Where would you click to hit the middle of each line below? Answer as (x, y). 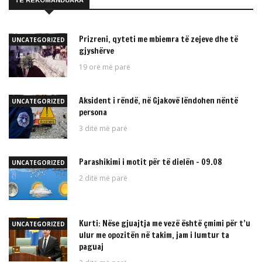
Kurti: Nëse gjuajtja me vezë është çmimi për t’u (165, 224)
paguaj (91, 247)
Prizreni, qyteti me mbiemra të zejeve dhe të (158, 39)
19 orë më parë (105, 67)
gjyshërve (96, 51)
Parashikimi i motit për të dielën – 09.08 (151, 162)
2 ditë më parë (103, 178)
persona (93, 113)
